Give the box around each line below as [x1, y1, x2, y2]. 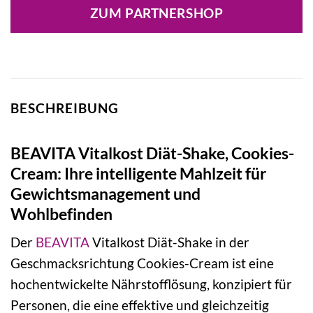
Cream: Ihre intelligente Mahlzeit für [10, 163, 266, 183]
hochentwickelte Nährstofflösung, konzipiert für [10, 276, 292, 293]
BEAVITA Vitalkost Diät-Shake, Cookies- [10, 143, 294, 163]
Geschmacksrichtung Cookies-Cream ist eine [10, 255, 274, 272]
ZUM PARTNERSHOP [89, 6, 224, 22]
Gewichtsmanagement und [10, 183, 201, 203]
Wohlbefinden [10, 203, 112, 224]
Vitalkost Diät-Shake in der [89, 234, 249, 251]
